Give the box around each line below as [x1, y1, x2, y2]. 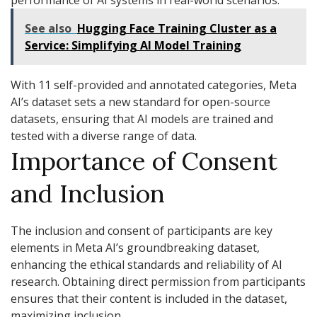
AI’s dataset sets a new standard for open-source [11, 94, 270, 110]
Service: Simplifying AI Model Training [25, 38, 241, 54]
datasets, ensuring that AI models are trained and [11, 111, 273, 127]
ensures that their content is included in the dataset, [11, 290, 287, 306]
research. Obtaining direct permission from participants [11, 273, 306, 289]
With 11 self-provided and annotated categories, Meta [11, 77, 296, 93]
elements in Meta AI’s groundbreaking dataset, [11, 239, 260, 255]
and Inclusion [11, 177, 165, 210]
